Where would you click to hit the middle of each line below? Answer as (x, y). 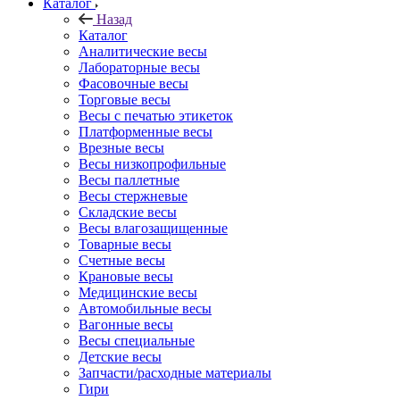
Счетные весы (122, 260)
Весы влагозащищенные (153, 228)
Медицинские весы (138, 292)
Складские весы (128, 212)
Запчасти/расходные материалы (175, 372)
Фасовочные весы (133, 83)
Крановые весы (126, 276)
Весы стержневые (133, 196)
